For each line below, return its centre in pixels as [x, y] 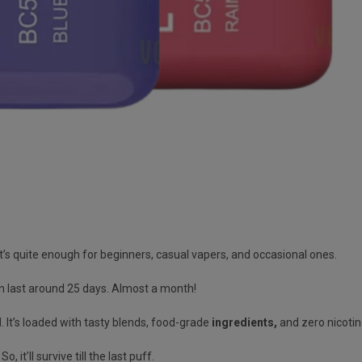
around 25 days [67, 288]
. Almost [129, 288]
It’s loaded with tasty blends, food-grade [108, 322]
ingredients [243, 322]
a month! [175, 288]
